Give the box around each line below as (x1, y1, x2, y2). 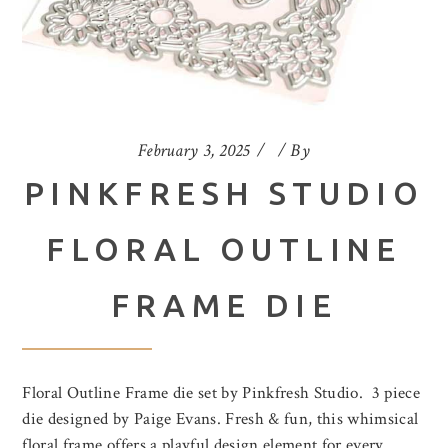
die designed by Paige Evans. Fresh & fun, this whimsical (22, 408, 419, 431)
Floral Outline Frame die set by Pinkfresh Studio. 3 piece (22, 382, 421, 405)
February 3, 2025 (137, 139, 250, 163)
